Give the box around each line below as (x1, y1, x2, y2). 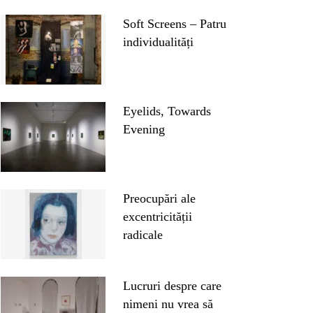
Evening (123, 122, 165, 136)
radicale (123, 227, 163, 242)
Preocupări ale (123, 191, 196, 205)
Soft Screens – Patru (123, 16, 226, 31)
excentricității (123, 209, 192, 224)
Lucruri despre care (123, 278, 221, 293)
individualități (123, 34, 194, 49)
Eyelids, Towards (123, 103, 211, 118)
